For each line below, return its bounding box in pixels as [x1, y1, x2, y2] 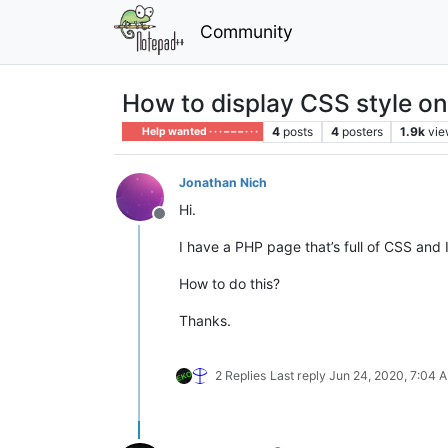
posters [341, 123, 383, 139]
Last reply [270, 367, 329, 383]
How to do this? [179, 274, 280, 292]
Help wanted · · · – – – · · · [140, 124, 259, 138]
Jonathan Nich [179, 174, 267, 190]
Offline [158, 213, 208, 234]
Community [199, 20, 293, 42]
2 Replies [215, 367, 266, 383]
